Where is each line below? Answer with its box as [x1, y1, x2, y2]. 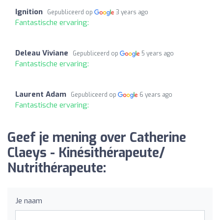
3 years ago [116, 8, 149, 16]
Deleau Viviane [15, 48, 68, 58]
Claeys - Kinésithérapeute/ [7, 144, 165, 162]
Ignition [15, 6, 43, 17]
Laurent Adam [15, 89, 66, 99]
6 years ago [139, 90, 173, 99]
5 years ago [141, 49, 174, 57]
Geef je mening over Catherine [7, 129, 186, 146]
